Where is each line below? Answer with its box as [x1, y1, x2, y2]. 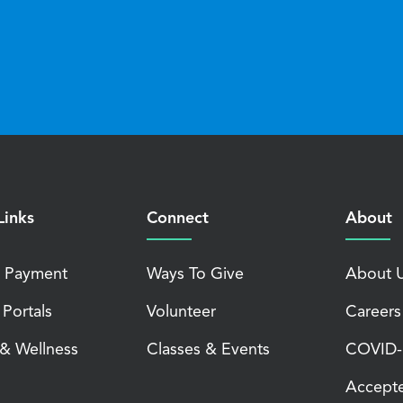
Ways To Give [147, 266, 244, 283]
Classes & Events [147, 342, 270, 359]
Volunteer [147, 304, 216, 321]
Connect [147, 210, 209, 228]
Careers [345, 304, 401, 321]
